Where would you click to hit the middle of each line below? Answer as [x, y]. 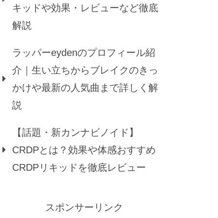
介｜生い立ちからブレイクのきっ [85, 70]
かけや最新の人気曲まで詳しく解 [85, 88]
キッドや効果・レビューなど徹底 [85, 8]
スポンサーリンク [84, 208]
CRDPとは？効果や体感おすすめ [84, 150]
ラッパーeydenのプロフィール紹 [84, 53]
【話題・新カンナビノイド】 [75, 133]
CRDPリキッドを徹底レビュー [79, 168]
